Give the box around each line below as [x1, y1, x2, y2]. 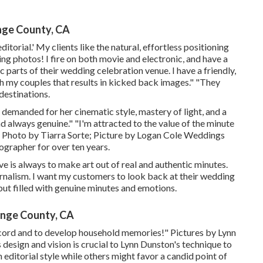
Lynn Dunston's [120, 238, 180, 249]
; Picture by [89, 129, 137, 140]
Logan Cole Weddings [137, 129, 225, 140]
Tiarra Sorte [41, 129, 89, 140]
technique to [180, 238, 232, 249]
